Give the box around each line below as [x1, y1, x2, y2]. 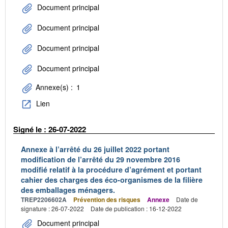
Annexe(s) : [34, 82, 75, 93]
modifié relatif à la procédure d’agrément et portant [21, 164, 202, 175]
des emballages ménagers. [21, 184, 115, 195]
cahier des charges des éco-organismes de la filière [21, 174, 203, 185]
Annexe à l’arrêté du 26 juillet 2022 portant [21, 144, 169, 154]
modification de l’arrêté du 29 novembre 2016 [21, 154, 180, 164]
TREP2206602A [21, 194, 67, 204]
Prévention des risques [73, 194, 140, 204]
